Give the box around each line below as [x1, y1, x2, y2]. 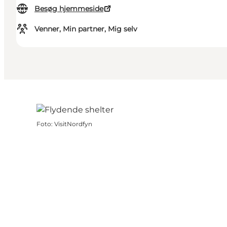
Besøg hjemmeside [34, 4, 103, 14]
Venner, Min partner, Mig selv [34, 24, 137, 34]
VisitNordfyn [54, 120, 92, 128]
